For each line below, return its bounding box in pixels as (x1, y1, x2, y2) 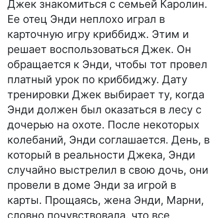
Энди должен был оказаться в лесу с (7, 103, 201, 116)
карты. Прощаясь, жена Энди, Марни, (7, 194, 204, 207)
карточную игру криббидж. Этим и (7, 28, 189, 41)
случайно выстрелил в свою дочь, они (7, 163, 208, 177)
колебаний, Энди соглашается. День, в (7, 133, 210, 146)
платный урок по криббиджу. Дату (7, 73, 187, 86)
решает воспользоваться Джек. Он (7, 43, 191, 56)
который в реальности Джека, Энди (7, 148, 195, 162)
